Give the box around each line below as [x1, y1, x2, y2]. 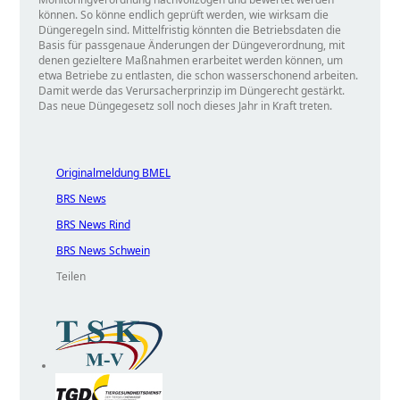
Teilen [55, 268, 86, 284]
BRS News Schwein [55, 242, 150, 258]
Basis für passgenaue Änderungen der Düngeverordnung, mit [37, 37, 345, 53]
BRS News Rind [55, 216, 130, 232]
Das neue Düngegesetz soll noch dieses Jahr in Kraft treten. [37, 97, 332, 113]
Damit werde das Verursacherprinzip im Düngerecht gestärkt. [37, 82, 345, 98]
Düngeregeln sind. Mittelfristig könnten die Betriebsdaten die [37, 21, 341, 37]
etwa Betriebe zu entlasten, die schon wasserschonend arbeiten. [37, 67, 358, 83]
